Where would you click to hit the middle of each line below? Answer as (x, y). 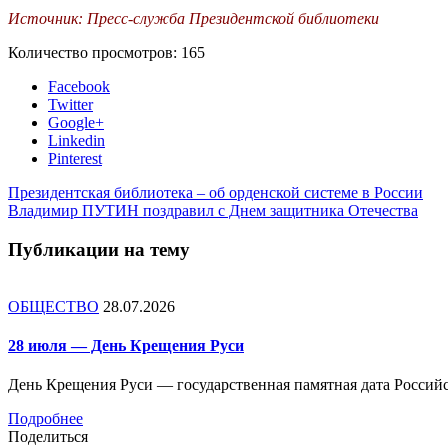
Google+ (76, 123)
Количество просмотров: (94, 53)
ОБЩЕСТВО (53, 306)
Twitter (70, 105)
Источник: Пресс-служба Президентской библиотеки (195, 19)
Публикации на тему (99, 249)
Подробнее (45, 419)
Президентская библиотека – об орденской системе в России (215, 193)
